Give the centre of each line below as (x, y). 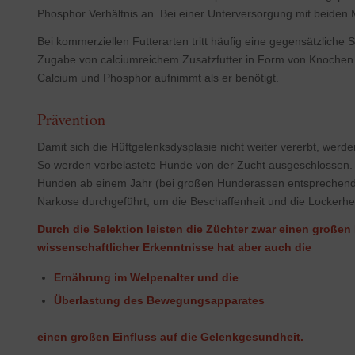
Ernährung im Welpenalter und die (146, 277)
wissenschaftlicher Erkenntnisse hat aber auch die (174, 248)
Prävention (71, 120)
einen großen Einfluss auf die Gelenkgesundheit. (170, 336)
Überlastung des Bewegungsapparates (159, 300)
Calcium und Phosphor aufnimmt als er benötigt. (158, 78)
